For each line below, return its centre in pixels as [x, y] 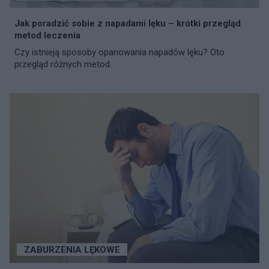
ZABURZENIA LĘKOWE [72, 249]
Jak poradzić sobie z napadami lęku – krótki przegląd [128, 23]
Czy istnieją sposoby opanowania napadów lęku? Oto [119, 52]
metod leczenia [47, 35]
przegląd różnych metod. [63, 64]
